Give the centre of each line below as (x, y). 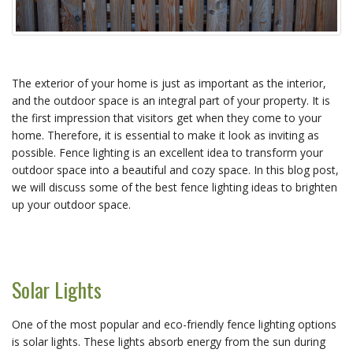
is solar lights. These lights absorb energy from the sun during (169, 341)
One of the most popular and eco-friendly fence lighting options (174, 324)
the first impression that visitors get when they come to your (167, 117)
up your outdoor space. (71, 204)
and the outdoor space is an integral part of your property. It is (171, 100)
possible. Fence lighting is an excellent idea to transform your (167, 152)
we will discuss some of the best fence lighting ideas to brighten (175, 187)
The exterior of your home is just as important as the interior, (169, 83)
